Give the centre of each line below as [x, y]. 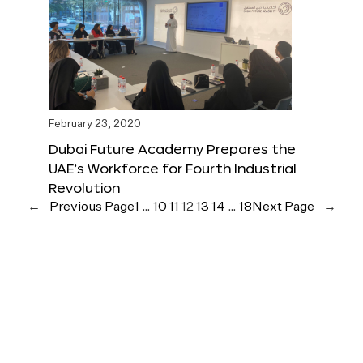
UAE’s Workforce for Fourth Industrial [173, 169]
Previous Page [92, 208]
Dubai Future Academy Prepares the [172, 149]
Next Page [283, 208]
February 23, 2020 [95, 125]
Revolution [84, 188]
